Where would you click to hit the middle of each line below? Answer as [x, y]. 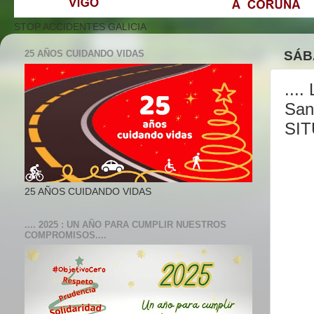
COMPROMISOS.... [66, 235]
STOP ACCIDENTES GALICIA [80, 27]
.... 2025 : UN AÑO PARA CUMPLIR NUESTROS [125, 224]
